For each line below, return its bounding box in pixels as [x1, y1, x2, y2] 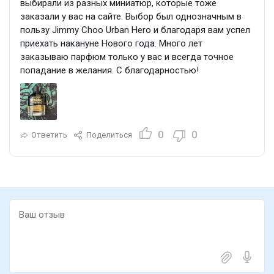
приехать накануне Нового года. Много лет [20, 38, 202, 49]
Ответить [31, 130, 67, 139]
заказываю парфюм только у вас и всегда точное [20, 51, 234, 62]
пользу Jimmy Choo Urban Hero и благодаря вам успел [20, 24, 250, 35]
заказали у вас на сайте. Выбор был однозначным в [20, 11, 242, 22]
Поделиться [86, 130, 132, 139]
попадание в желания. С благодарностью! [20, 65, 199, 76]
